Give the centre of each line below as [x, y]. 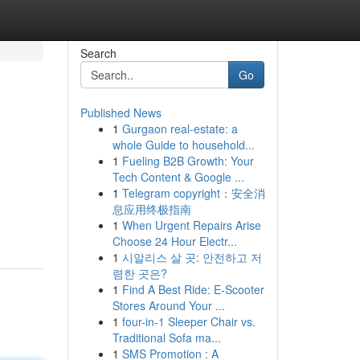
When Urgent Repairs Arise [191, 225]
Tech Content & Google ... [178, 177]
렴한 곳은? [139, 273]
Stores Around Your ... [168, 305]
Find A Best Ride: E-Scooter [193, 289]
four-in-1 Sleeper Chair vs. [188, 321]
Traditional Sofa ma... [166, 337]
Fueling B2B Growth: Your [188, 161]
